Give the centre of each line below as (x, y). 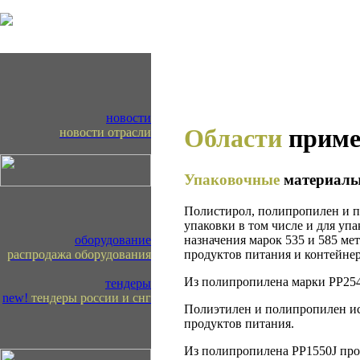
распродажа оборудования (79, 254)
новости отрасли (105, 132)
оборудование (113, 240)
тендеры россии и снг (91, 298)
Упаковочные (232, 179)
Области (233, 139)
